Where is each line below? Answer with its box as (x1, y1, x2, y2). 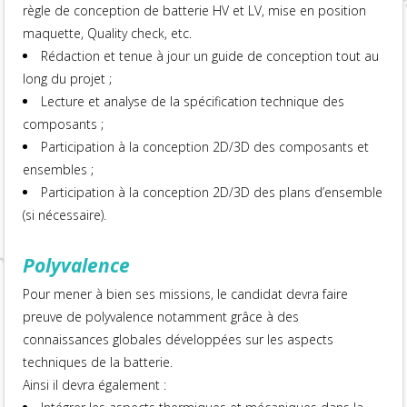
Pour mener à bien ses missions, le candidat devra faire (23, 285, 349, 303)
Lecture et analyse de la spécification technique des (41, 93, 345, 110)
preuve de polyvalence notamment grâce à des (23, 308, 300, 325)
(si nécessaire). (23, 206, 107, 223)
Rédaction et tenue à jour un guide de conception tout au (41, 47, 380, 65)
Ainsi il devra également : (23, 376, 167, 393)
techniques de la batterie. (23, 353, 174, 371)
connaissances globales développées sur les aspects (23, 331, 334, 348)
